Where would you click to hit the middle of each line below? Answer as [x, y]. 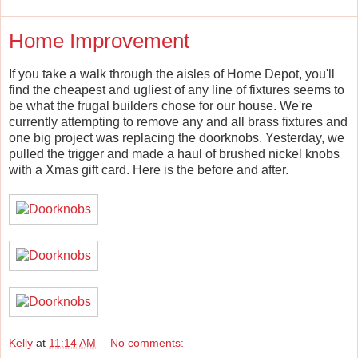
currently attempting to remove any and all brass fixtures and [178, 121]
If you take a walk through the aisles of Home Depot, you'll [172, 74]
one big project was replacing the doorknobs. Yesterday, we [177, 137]
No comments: [147, 343]
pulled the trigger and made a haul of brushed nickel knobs [174, 153]
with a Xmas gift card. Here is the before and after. [149, 169]
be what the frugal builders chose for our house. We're [161, 105]
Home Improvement [99, 41]
